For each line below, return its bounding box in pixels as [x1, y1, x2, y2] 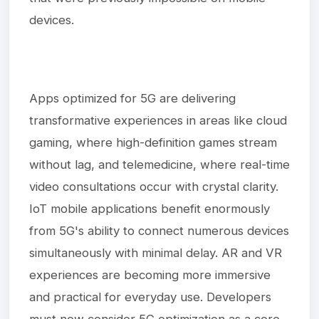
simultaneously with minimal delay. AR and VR [29, 245, 282, 260]
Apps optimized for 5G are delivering [29, 90, 236, 105]
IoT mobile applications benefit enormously [29, 201, 270, 216]
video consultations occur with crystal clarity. [29, 179, 278, 194]
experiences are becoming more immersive [29, 267, 271, 282]
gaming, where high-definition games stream [29, 135, 277, 150]
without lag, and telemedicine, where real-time [29, 157, 290, 172]
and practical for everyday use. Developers [29, 289, 271, 304]
